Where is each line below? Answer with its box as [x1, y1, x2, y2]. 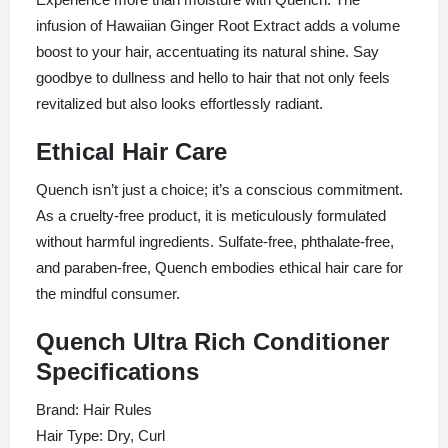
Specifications [36, 357, 199, 385]
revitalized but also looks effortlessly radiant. [36, 94, 323, 112]
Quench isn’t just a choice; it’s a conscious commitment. [36, 180, 403, 198]
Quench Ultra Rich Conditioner [36, 327, 389, 355]
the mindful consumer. [36, 284, 180, 302]
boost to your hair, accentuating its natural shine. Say [36, 42, 379, 60]
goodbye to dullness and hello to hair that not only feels [36, 68, 390, 86]
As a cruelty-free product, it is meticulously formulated [36, 206, 386, 224]
